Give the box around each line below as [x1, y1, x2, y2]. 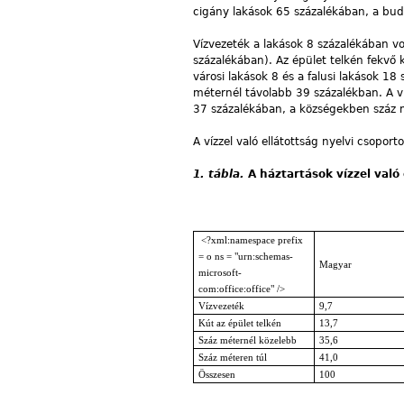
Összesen [197, 369, 235, 380]
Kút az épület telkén [197, 317, 281, 328]
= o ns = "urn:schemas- [197, 251, 293, 262]
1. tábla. [193, 167, 244, 180]
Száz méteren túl [197, 352, 267, 363]
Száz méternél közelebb [197, 335, 297, 345]
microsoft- [197, 267, 242, 278]
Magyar [318, 259, 352, 270]
